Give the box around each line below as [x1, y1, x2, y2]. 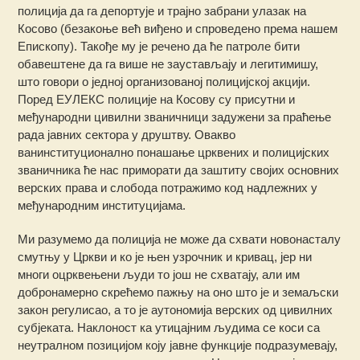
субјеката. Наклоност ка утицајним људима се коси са [18, 320, 321, 334]
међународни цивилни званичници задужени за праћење [18, 109, 332, 124]
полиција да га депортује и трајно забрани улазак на [18, 3, 307, 18]
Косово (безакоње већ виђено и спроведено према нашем [18, 21, 338, 35]
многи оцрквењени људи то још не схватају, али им [18, 267, 301, 281]
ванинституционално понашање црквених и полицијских [18, 145, 330, 159]
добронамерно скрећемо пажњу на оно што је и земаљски [18, 284, 339, 299]
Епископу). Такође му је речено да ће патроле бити [18, 39, 301, 53]
